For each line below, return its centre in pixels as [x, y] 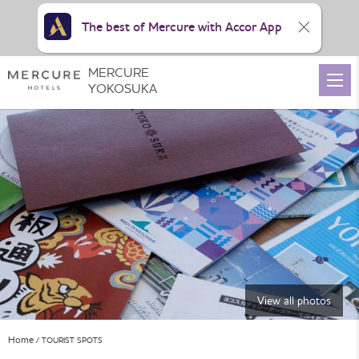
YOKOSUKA [123, 88]
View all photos [294, 301]
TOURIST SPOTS [72, 340]
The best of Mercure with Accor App [182, 27]
